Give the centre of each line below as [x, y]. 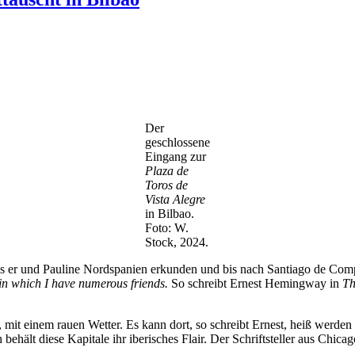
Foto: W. [167, 228]
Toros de [166, 185]
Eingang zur [176, 157]
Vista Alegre [175, 200]
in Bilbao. [170, 214]
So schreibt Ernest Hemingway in [255, 284]
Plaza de [167, 171]
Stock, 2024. [177, 242]
